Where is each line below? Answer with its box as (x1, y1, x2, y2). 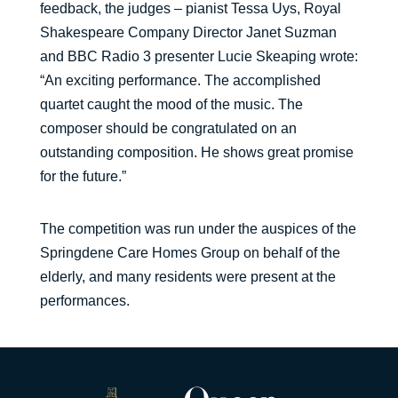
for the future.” (39, 169, 126, 184)
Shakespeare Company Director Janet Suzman (39, 25, 337, 40)
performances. (39, 293, 130, 308)
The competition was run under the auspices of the (39, 221, 356, 236)
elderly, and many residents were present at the (39, 269, 336, 284)
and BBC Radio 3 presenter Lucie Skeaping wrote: (39, 49, 358, 64)
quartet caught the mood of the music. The (39, 97, 303, 112)
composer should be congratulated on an (39, 121, 297, 136)
